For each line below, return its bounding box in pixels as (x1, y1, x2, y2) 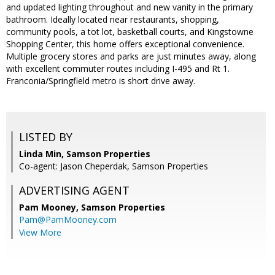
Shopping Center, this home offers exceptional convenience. (6, 38, 244, 50)
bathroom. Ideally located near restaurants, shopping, (6, 14, 219, 26)
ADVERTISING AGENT (19, 183, 130, 198)
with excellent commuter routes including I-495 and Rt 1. (6, 63, 230, 75)
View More (19, 227, 61, 239)
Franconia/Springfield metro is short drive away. (6, 75, 195, 87)
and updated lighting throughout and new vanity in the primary (6, 1, 253, 14)
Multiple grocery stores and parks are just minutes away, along (6, 50, 256, 63)
